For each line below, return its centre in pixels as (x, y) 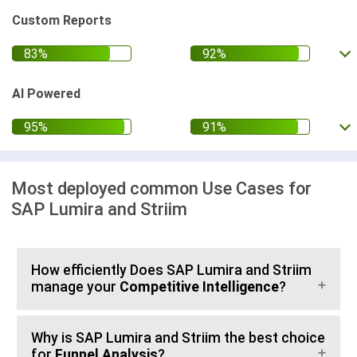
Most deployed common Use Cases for (161, 188)
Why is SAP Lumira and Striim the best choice (178, 338)
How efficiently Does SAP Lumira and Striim (171, 270)
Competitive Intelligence (199, 287)
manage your (75, 287)
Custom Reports (62, 20)
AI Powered (46, 94)
